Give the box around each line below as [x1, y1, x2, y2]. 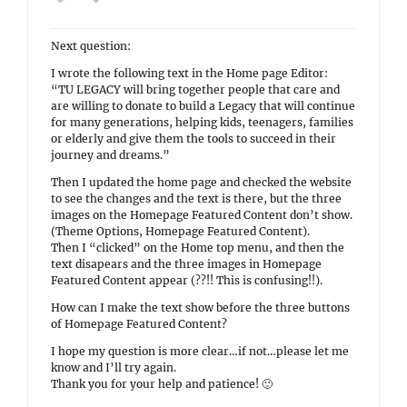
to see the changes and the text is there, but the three [51, 192, 342, 205]
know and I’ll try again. [51, 361, 176, 374]
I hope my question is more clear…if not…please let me [51, 344, 349, 358]
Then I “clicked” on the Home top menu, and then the [51, 241, 344, 254]
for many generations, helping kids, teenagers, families [51, 115, 353, 129]
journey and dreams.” [51, 148, 170, 162]
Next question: [51, 39, 131, 53]
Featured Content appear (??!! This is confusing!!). [51, 273, 323, 287]
